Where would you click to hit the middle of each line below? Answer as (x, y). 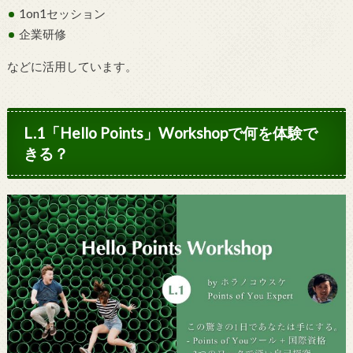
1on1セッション (63, 14)
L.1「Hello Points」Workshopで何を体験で (171, 133)
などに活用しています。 (72, 66)
